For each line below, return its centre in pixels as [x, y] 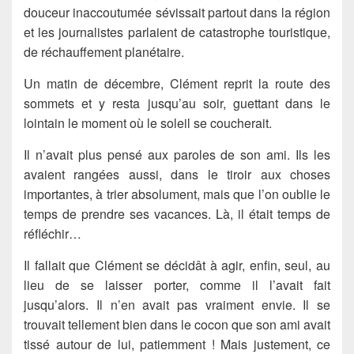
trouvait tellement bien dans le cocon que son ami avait [177, 324]
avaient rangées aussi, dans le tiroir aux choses [177, 174]
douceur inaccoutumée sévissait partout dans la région [177, 12]
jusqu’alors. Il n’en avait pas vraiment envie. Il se [177, 304]
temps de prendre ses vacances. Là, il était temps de [177, 213]
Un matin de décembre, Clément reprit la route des [177, 83]
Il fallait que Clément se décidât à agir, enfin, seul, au [177, 265]
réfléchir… [53, 233]
